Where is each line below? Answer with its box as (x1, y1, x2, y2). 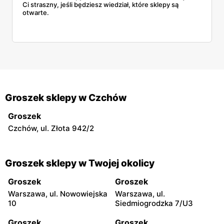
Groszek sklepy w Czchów (5, 91, 126, 103)
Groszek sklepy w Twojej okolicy (5, 157, 154, 169)
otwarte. (22, 8, 49, 16)
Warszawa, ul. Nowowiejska (8, 188, 107, 198)
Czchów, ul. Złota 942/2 (8, 123, 94, 133)
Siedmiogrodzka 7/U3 (115, 198, 193, 208)
